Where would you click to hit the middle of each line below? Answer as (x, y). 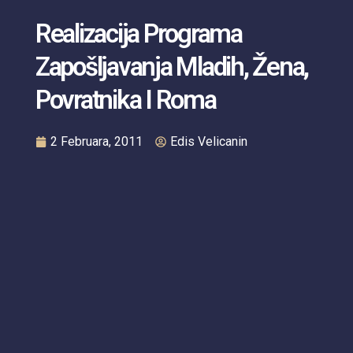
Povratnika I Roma (125, 99)
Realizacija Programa (138, 33)
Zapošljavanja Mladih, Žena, (172, 66)
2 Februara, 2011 (96, 141)
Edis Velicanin (208, 141)
